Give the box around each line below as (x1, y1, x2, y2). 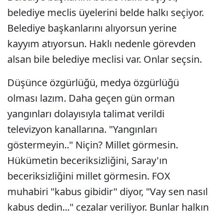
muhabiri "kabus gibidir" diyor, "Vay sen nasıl (7, 185, 208, 198)
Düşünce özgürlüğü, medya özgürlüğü (7, 76, 179, 89)
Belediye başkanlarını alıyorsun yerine (7, 21, 177, 35)
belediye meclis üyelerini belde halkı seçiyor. (7, 6, 204, 19)
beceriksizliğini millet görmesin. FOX (7, 169, 170, 182)
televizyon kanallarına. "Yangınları (7, 123, 157, 136)
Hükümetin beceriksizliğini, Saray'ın (7, 154, 167, 167)
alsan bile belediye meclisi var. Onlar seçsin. (7, 53, 204, 66)
